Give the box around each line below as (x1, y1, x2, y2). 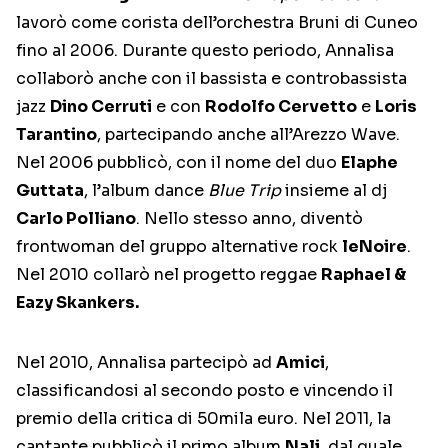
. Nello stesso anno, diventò (136, 208, 363, 230)
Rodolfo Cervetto (205, 96, 357, 118)
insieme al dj (281, 180, 387, 202)
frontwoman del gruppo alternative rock (16, 236, 342, 258)
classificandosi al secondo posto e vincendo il (16, 380, 393, 402)
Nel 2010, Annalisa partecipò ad (16, 352, 276, 374)
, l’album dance (84, 180, 208, 202)
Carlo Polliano (16, 208, 136, 230)
